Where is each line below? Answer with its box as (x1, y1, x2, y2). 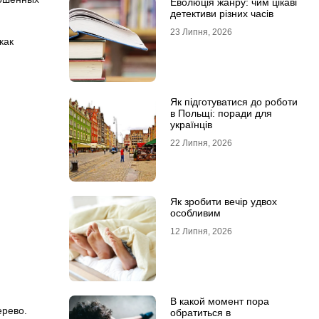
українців (169, 119, 212, 130)
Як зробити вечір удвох (169, 196, 277, 207)
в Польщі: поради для (169, 108, 272, 119)
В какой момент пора (169, 296, 269, 307)
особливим (169, 207, 221, 219)
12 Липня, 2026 (169, 226, 232, 236)
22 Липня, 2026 (169, 138, 232, 148)
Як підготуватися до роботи (169, 96, 298, 108)
